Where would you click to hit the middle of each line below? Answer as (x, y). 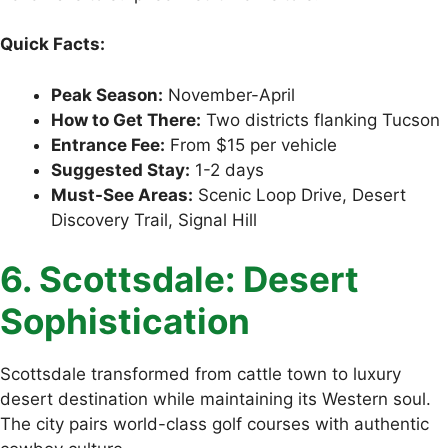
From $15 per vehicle (251, 144)
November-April (229, 94)
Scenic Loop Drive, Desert (299, 194)
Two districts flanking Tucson (320, 119)
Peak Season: (107, 94)
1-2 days (227, 169)
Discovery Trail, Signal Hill (154, 219)
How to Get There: (126, 119)
